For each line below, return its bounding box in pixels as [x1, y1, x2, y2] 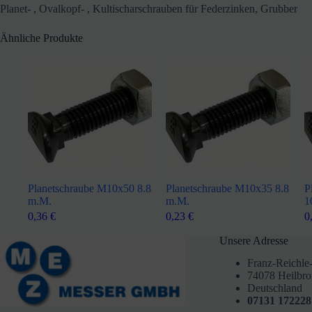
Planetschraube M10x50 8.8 [28, 182, 151, 195]
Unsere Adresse [219, 235, 288, 247]
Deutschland [247, 281, 302, 294]
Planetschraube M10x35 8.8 [166, 182, 290, 195]
